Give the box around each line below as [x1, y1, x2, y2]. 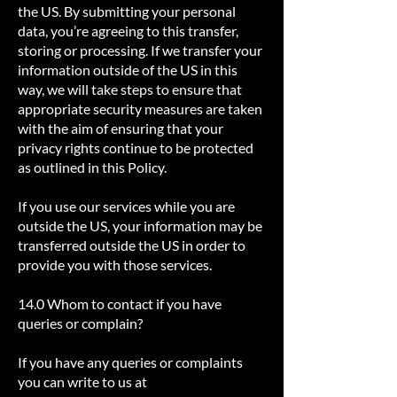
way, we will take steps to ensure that [18, 81, 242, 97]
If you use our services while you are [18, 198, 235, 214]
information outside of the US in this [18, 61, 237, 78]
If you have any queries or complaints [18, 354, 243, 370]
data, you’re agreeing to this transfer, [18, 22, 238, 39]
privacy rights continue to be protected [18, 139, 253, 156]
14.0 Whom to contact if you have [18, 295, 222, 312]
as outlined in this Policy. [18, 159, 167, 175]
